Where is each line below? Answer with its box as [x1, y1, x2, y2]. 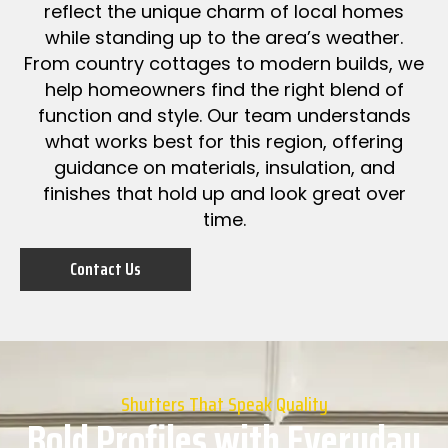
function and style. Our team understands [37, 103, 411, 129]
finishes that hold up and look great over [42, 181, 406, 207]
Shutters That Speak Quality [120, 387, 328, 420]
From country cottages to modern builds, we [24, 51, 424, 77]
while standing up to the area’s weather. [45, 25, 403, 51]
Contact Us [70, 254, 141, 283]
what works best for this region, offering [45, 129, 403, 155]
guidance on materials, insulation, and [53, 155, 395, 181]
